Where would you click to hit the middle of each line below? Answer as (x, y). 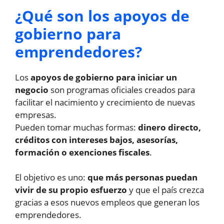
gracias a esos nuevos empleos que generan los (107, 202)
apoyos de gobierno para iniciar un (104, 77)
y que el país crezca (165, 190)
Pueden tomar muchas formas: (76, 127)
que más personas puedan (142, 177)
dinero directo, (169, 127)
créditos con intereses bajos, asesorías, (96, 139)
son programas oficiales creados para (122, 89)
